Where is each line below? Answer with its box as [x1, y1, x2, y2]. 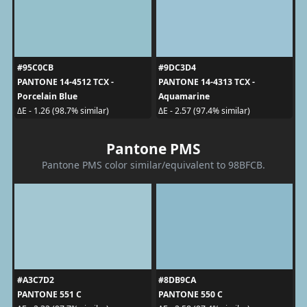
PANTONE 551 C [16, 288, 82, 300]
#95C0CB [16, 61, 53, 73]
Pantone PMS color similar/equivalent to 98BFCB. [42, 158, 265, 171]
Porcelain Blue [16, 90, 77, 102]
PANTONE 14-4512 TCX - [16, 75, 114, 88]
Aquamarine [158, 90, 210, 102]
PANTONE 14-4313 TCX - [158, 75, 255, 88]
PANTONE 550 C [158, 288, 223, 300]
